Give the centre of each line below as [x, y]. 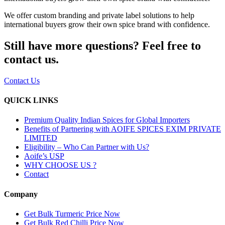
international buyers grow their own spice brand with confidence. [107, 25]
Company [21, 194]
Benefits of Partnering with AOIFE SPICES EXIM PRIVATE [123, 129]
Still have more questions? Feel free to [102, 45]
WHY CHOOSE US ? [60, 165]
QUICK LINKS [31, 100]
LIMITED [41, 138]
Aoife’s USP [44, 156]
